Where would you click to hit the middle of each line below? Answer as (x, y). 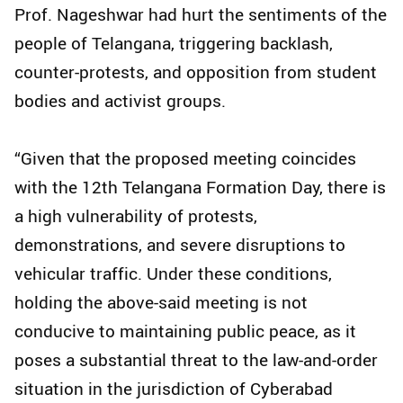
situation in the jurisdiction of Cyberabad (174, 389)
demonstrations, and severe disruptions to (180, 245)
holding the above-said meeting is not (161, 303)
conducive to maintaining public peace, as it (185, 331)
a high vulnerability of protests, (136, 216)
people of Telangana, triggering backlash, (174, 44)
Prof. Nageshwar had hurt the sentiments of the (201, 15)
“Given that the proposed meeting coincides (185, 159)
